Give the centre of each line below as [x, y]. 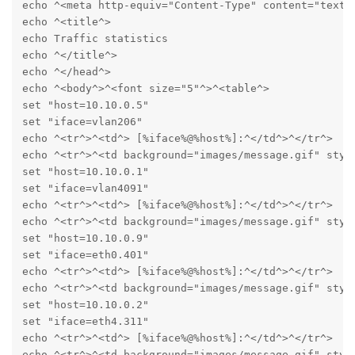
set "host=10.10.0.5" [85, 105]
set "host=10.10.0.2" [85, 305]
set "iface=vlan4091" [85, 189]
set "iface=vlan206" [82, 122]
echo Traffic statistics [95, 39]
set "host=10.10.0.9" [85, 239]
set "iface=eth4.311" [85, 322]
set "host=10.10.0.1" [85, 172]
